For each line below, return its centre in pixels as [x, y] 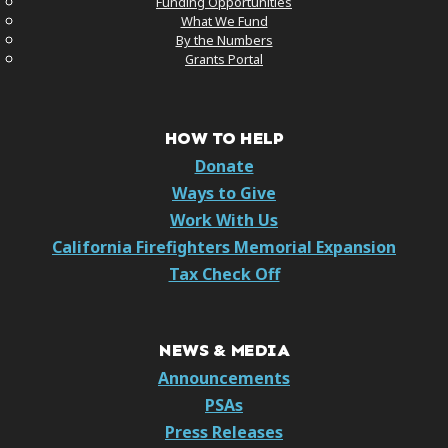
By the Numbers [224, 39]
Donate [224, 165]
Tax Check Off [224, 273]
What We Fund [224, 20]
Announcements [224, 377]
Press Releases [224, 431]
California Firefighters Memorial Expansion [224, 246]
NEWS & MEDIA [224, 349]
